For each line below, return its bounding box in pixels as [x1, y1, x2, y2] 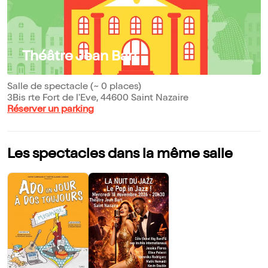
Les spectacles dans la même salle [7, 148, 233, 163]
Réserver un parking [7, 105, 94, 115]
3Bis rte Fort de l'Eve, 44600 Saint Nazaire [7, 94, 188, 104]
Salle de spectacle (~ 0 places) [7, 83, 141, 93]
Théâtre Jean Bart [22, 50, 138, 65]
